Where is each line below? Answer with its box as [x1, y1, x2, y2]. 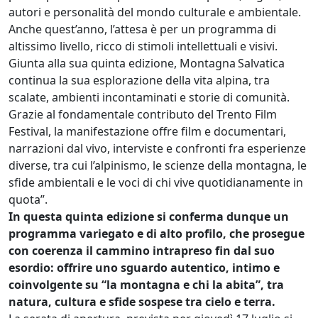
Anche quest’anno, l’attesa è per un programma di [9, 21, 276, 37]
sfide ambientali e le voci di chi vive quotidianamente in [9, 174, 303, 190]
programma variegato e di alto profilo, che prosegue [9, 225, 305, 241]
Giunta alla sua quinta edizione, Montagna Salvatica [9, 55, 285, 71]
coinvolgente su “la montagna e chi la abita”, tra [9, 276, 284, 292]
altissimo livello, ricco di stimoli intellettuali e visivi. [9, 38, 278, 54]
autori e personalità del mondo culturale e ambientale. [9, 4, 301, 20]
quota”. [9, 191, 48, 207]
